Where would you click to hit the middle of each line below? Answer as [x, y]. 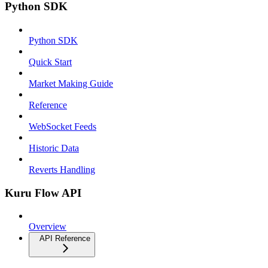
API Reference [65, 239]
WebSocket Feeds [63, 126]
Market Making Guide [71, 83]
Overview [48, 227]
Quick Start [50, 62]
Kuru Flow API [43, 193]
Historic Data [54, 148]
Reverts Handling [62, 169]
